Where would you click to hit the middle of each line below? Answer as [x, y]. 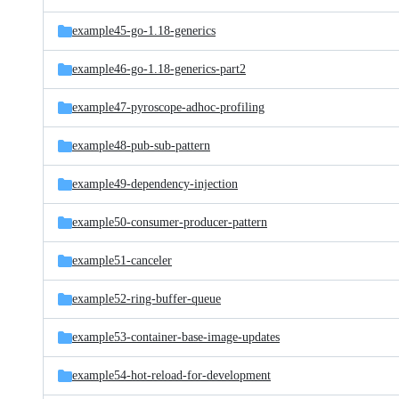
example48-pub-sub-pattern [141, 146]
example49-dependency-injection [155, 184]
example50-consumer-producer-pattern [170, 222]
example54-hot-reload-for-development [171, 375]
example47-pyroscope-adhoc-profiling [168, 107]
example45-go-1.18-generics [144, 31]
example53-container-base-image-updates [176, 337]
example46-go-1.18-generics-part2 [159, 69]
